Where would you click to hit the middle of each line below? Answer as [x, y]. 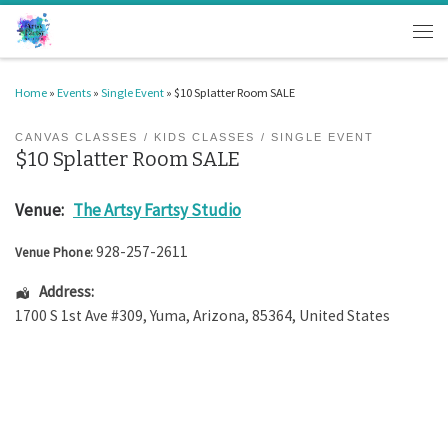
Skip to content [68, 27]
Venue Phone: [54, 253]
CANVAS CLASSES [76, 136]
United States [344, 316]
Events [74, 92]
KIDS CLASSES [205, 136]
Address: [66, 292]
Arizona [219, 316]
